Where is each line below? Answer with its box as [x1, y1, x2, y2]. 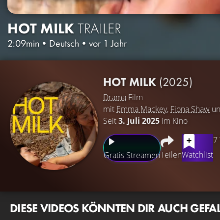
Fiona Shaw [170, 103, 210, 114]
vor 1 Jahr [89, 36, 127, 50]
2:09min [7, 36, 39, 50]
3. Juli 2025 [118, 115, 160, 126]
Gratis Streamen [104, 149, 160, 161]
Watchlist [182, 149, 213, 160]
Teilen [161, 149, 182, 160]
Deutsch [49, 36, 79, 50]
